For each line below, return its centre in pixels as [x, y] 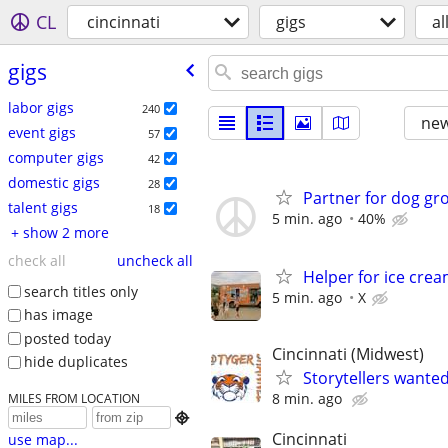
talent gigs [42, 207]
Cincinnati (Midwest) [348, 354]
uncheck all [154, 260]
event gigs [41, 132]
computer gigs [55, 157]
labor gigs [40, 107]
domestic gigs [53, 182]
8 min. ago [307, 399]
